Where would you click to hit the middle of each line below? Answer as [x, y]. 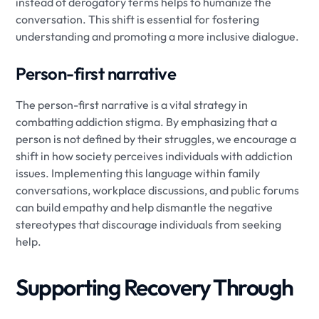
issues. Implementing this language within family [138, 173]
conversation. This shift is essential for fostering [138, 20]
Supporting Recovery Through [155, 287]
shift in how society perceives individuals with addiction [155, 156]
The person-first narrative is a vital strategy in [132, 105]
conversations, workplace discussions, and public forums [158, 190]
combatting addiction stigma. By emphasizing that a [147, 122]
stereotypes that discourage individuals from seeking [149, 225]
